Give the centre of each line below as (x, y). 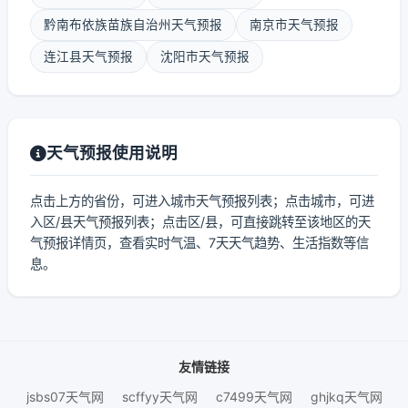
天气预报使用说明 (112, 153)
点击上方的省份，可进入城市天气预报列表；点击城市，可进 (202, 201)
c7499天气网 (254, 397)
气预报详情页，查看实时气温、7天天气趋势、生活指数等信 (199, 243)
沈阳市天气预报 (205, 56)
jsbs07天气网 (65, 397)
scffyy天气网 (159, 397)
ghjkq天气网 (346, 397)
